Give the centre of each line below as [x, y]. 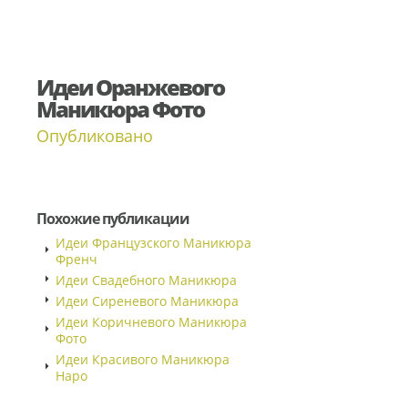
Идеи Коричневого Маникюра [151, 322]
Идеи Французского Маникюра [153, 243]
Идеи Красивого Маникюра [143, 359]
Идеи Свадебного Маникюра [146, 280]
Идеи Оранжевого [130, 87]
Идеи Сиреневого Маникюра [147, 301]
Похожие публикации [113, 219]
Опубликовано [95, 136]
